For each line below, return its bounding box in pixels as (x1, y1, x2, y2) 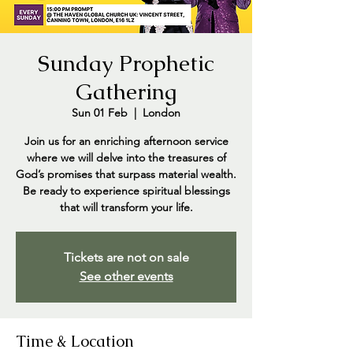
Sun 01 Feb (72, 106, 128, 120)
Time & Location (16, 331, 134, 351)
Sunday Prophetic (38, 49, 214, 77)
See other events (79, 269, 173, 284)
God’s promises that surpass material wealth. (16, 167, 236, 181)
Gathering (76, 77, 176, 106)
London (143, 106, 180, 120)
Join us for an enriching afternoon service (24, 134, 229, 148)
